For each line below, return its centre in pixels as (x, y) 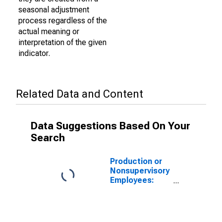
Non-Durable (134, 199)
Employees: (132, 180)
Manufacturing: (139, 190)
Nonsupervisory (140, 171)
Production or (136, 161)
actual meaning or (49, 31)
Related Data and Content (80, 94)
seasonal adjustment (54, 10)
